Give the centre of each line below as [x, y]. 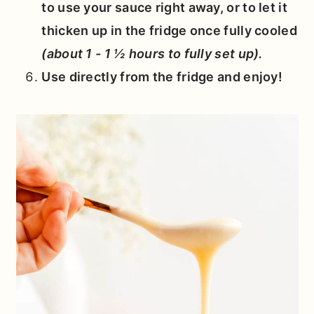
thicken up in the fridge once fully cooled [169, 31]
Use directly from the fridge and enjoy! [162, 77]
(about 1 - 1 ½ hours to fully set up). [152, 54]
